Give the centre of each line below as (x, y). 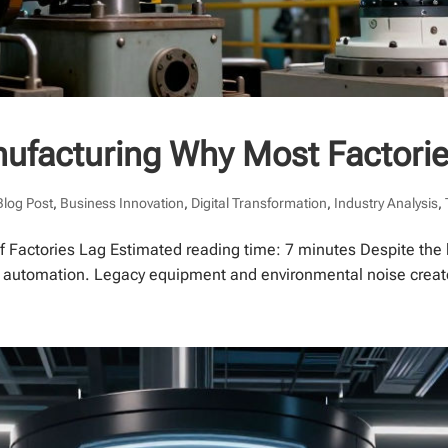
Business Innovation (122, 203)
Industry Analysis (386, 203)
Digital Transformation (259, 203)
